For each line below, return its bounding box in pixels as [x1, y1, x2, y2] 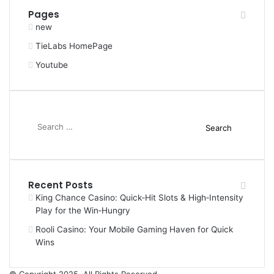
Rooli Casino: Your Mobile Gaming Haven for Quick [35, 224, 233, 234]
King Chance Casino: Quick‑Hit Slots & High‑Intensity [35, 193, 243, 202]
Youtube [35, 60, 68, 70]
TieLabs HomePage [35, 41, 113, 51]
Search [186, 116, 213, 126]
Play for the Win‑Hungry [35, 206, 130, 215]
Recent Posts [28, 179, 93, 191]
